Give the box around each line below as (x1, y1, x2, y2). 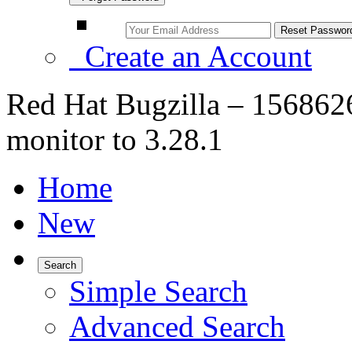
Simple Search (69, 274, 247, 308)
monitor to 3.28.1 (6, 123, 223, 156)
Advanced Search (69, 310, 285, 343)
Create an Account (69, 39, 312, 73)
